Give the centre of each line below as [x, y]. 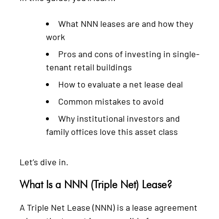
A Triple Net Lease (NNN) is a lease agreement [109, 207]
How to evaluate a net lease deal [120, 84]
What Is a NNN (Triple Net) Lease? [96, 184]
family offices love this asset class [112, 131]
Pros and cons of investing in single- [129, 54]
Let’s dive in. [44, 162]
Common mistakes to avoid [111, 101]
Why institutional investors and [119, 118]
